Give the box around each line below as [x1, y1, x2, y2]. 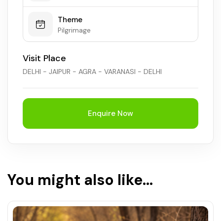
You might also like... [7, 170, 153, 189]
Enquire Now [88, 109, 133, 118]
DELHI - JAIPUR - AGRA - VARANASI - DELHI [23, 67, 162, 76]
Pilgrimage [58, 25, 91, 35]
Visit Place [23, 52, 66, 64]
